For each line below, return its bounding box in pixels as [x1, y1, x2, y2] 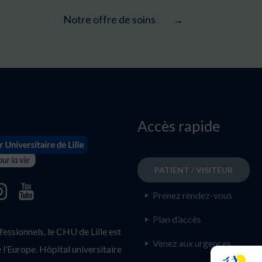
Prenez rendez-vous [152, 189, 232, 201]
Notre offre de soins [63, 13, 156, 26]
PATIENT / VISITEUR [154, 165, 233, 175]
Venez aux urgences [152, 237, 231, 249]
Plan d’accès [152, 213, 201, 225]
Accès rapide [137, 117, 220, 135]
